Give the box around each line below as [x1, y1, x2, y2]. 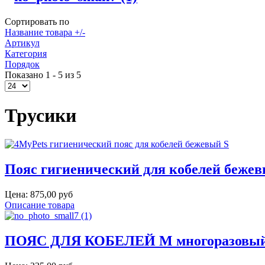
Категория [5, 49, 47, 59]
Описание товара [5, 199, 75, 210]
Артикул [5, 38, 40, 49]
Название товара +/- [5, 27, 85, 38]
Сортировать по [5, 17, 69, 27]
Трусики [5, 104, 76, 126]
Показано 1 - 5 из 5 [5, 70, 81, 80]
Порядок [5, 59, 40, 70]
